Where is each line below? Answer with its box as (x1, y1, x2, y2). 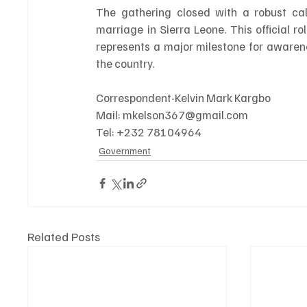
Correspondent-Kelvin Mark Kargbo (96, 90, 273, 105)
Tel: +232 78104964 (96, 124, 202, 139)
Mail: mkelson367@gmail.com (96, 107, 251, 122)
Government (99, 144, 151, 156)
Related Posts (27, 228, 101, 244)
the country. (96, 56, 155, 71)
